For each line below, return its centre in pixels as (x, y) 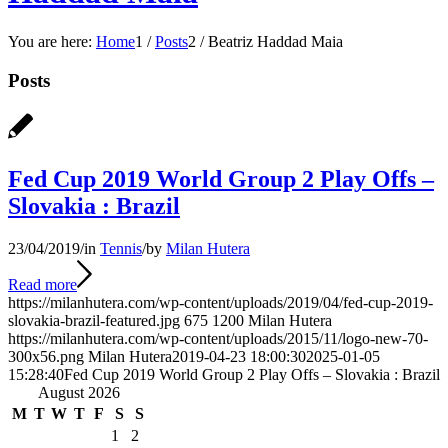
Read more (42, 285)
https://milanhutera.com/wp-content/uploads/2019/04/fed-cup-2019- (220, 303)
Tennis (121, 249)
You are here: (50, 41)
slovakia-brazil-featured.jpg (94, 321)
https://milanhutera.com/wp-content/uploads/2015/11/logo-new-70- (218, 339)
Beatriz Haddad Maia (275, 41)
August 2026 (79, 393)
